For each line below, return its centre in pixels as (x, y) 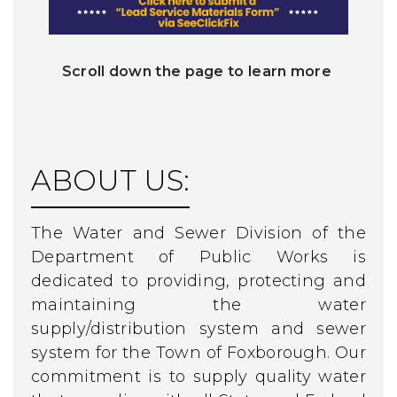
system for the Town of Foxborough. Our (198, 352)
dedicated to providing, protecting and (198, 280)
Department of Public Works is (198, 257)
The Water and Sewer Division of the (198, 233)
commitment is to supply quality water (198, 376)
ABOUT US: (110, 180)
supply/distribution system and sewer (198, 328)
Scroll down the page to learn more (198, 71)
